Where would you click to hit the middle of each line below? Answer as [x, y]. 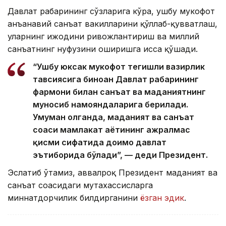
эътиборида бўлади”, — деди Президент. [120, 155]
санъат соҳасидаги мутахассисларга [80, 185]
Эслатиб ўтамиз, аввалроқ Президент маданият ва [112, 173]
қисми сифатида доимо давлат [100, 143]
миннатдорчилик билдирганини [74, 198]
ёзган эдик [162, 198]
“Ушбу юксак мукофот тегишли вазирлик [119, 67]
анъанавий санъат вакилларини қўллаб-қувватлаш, [112, 24]
